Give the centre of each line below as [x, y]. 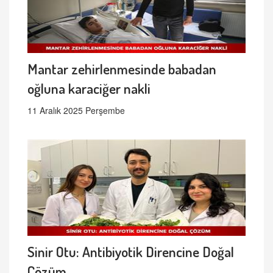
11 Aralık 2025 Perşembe [76, 111]
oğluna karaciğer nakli [89, 88]
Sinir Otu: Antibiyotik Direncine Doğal [131, 252]
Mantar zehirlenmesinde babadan [122, 69]
